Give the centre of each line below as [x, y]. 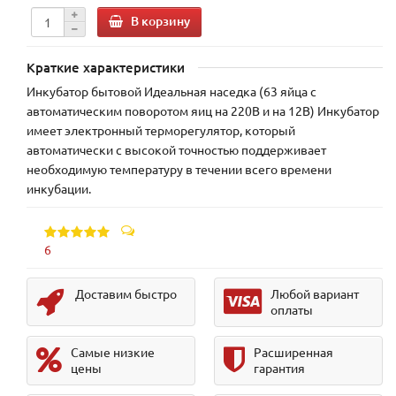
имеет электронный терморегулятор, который [161, 130]
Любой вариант [314, 294]
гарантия [279, 368]
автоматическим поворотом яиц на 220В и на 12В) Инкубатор [203, 111]
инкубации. [59, 189]
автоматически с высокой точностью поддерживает [176, 150]
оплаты [291, 310]
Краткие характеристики [106, 68]
